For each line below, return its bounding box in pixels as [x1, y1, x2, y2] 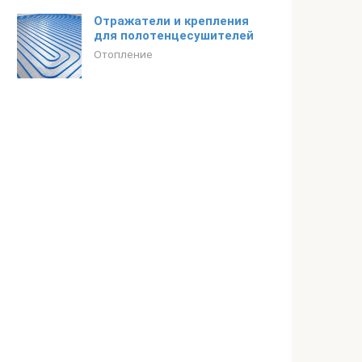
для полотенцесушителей [94, 28, 254, 43]
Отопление [94, 48, 153, 61]
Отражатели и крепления [94, 14, 249, 28]
